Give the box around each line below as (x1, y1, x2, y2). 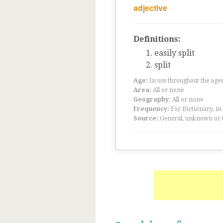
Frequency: (133, 106, 169, 112)
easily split (154, 48, 195, 58)
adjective (133, 2, 167, 13)
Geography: (133, 96, 171, 103)
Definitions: (133, 34, 181, 44)
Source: (133, 115, 158, 122)
